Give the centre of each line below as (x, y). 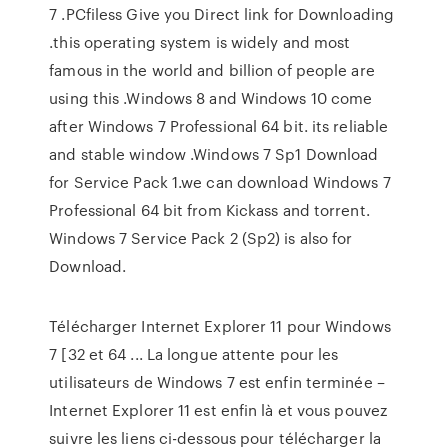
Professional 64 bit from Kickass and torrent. (209, 210)
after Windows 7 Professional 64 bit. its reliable (219, 126)
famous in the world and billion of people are (212, 70)
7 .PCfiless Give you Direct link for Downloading (222, 14)
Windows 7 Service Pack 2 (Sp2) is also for (201, 238)
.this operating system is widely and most (200, 42)
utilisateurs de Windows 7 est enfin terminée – (217, 382)
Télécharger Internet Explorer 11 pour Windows (220, 326)
